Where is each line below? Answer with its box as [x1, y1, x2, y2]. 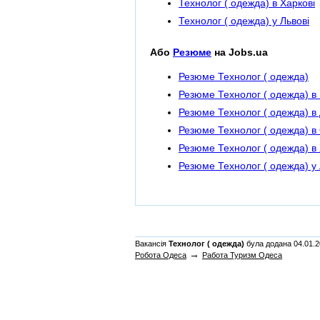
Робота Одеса [135, 251, 186, 260]
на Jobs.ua [211, 46, 268, 58]
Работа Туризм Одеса [202, 251, 282, 260]
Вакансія [135, 239, 169, 249]
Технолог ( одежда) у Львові [179, 15, 309, 27]
